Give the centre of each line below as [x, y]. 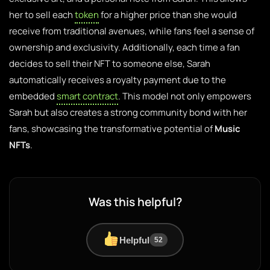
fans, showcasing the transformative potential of [112, 129]
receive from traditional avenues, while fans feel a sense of [132, 31]
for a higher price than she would [168, 15]
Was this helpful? [135, 202]
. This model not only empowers [185, 96]
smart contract [87, 96]
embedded [33, 96]
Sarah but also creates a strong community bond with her [128, 112]
